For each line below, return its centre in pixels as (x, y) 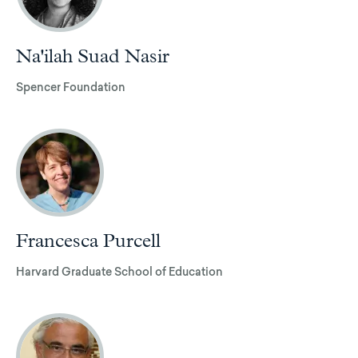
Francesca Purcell (88, 241)
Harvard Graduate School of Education (119, 273)
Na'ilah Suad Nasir (93, 56)
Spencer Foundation (71, 88)
